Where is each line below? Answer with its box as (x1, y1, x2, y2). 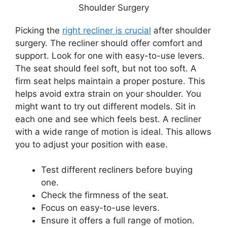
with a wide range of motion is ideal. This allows (15, 126, 211, 137)
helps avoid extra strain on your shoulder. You (15, 88, 201, 99)
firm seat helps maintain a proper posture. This (15, 75, 205, 86)
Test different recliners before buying (41, 165, 193, 175)
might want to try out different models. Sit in (15, 101, 196, 111)
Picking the (15, 25, 62, 35)
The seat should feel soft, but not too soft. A (15, 63, 197, 73)
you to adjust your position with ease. (15, 139, 168, 149)
